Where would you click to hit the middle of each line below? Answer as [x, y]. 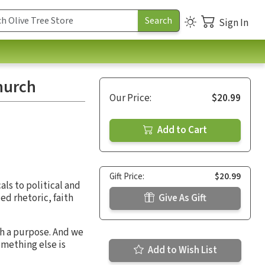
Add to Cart [181, 130]
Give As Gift [181, 198]
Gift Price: [127, 176]
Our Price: [130, 98]
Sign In [234, 23]
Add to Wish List [181, 250]
